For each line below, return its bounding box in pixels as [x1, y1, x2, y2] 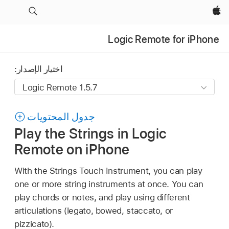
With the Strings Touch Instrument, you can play [14, 165, 202, 176]
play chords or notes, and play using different [14, 192, 190, 202]
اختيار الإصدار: [14, 64, 63, 75]
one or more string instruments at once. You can [14, 178, 203, 189]
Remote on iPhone [14, 140, 130, 158]
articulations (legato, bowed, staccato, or [14, 205, 173, 216]
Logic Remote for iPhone [108, 33, 219, 45]
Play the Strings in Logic [14, 124, 167, 142]
